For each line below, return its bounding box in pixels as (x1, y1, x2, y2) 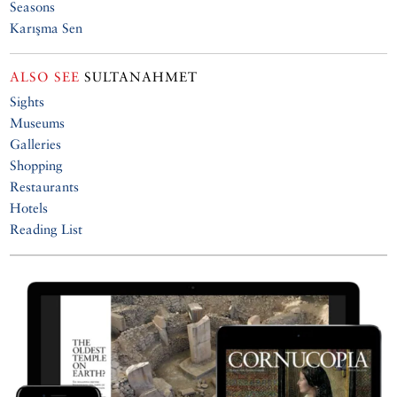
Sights (10, 94, 45, 110)
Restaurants (10, 179, 80, 195)
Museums (10, 115, 66, 131)
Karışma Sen (10, 20, 83, 36)
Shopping (10, 158, 64, 174)
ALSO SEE (10, 69, 81, 85)
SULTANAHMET (80, 69, 198, 85)
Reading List (10, 222, 83, 237)
